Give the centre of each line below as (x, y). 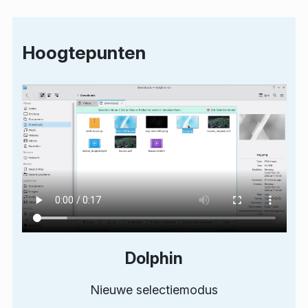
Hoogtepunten (84, 53)
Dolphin (154, 258)
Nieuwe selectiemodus (154, 289)
